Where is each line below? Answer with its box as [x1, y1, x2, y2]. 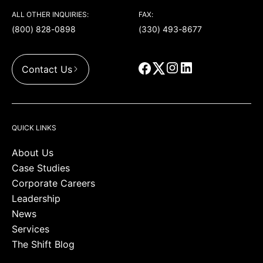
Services [12, 223, 49, 235]
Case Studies [12, 162, 70, 174]
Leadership [12, 193, 60, 204]
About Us [12, 147, 53, 159]
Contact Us [22, 63, 72, 75]
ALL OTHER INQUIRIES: [12, 10, 89, 19]
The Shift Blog [12, 238, 75, 250]
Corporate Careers [12, 177, 95, 189]
